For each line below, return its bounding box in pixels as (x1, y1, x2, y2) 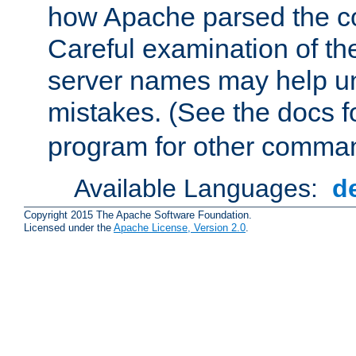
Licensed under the (24, 222, 114, 234)
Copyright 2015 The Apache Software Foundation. (24, 209, 252, 222)
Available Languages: (74, 174, 326, 203)
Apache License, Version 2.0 (114, 222, 246, 234)
